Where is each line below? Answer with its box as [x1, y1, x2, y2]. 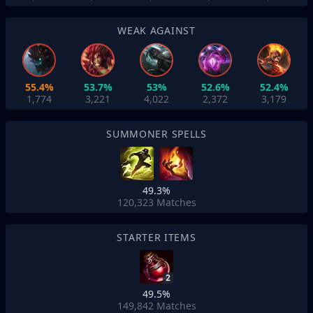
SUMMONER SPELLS [106, 127, 207, 140]
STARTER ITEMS [117, 231, 196, 244]
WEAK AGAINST [117, 24, 196, 37]
